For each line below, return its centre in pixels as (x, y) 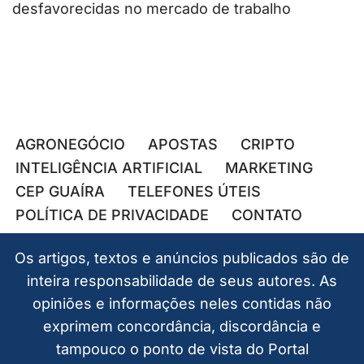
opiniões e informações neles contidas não (182, 303)
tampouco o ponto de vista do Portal (182, 349)
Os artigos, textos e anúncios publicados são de (182, 258)
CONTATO (267, 215)
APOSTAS (183, 144)
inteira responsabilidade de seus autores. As (182, 281)
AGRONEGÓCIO (70, 144)
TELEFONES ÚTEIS (194, 191)
